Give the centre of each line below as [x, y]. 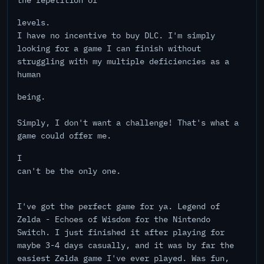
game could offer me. [64, 136]
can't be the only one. [69, 171]
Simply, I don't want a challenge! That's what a [128, 123]
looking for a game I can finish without [109, 48]
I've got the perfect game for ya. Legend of [118, 206]
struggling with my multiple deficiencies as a [123, 61]
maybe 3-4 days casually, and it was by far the [126, 245]
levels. [34, 22]
